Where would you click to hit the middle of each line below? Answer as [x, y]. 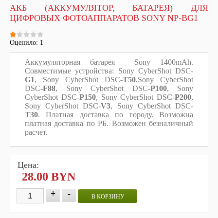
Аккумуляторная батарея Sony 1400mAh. [109, 62]
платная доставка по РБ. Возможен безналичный [109, 123]
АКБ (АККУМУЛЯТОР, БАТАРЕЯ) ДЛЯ [109, 8]
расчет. [36, 132]
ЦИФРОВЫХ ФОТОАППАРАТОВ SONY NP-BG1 [104, 18]
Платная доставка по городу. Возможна [120, 115]
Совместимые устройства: [70, 71]
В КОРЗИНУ [108, 197]
